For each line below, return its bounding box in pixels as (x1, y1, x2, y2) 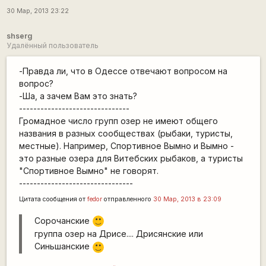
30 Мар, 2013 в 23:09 (153, 195, 221, 203)
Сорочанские (34, 215, 92, 226)
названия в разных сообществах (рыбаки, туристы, (18, 128, 233, 138)
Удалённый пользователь (6, 41, 99, 50)
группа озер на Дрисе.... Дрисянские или (34, 229, 203, 239)
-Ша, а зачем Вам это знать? (18, 90, 137, 101)
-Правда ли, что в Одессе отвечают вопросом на (18, 65, 227, 76)
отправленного (102, 195, 153, 203)
